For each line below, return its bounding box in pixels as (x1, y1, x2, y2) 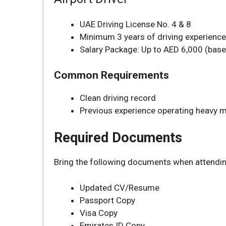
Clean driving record (80, 92, 156, 103)
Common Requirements (54, 69, 169, 81)
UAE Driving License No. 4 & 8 (80, 19, 191, 29)
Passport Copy (80, 195, 135, 205)
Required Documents (54, 130, 182, 146)
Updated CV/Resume (80, 182, 159, 193)
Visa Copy (80, 207, 118, 218)
